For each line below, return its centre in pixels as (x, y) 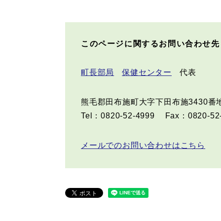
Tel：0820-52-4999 (118, 115)
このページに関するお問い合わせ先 (150, 43)
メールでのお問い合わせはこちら (143, 145)
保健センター (147, 72)
